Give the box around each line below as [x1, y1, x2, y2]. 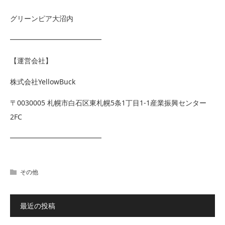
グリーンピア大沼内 [10, 14, 73, 24]
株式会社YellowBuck [10, 77, 75, 87]
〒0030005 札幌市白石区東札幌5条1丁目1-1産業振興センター [10, 98, 206, 108]
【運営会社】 [10, 56, 52, 66]
